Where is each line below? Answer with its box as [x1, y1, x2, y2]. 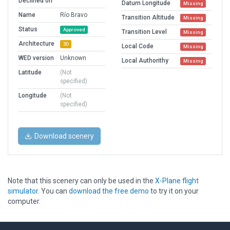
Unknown [60, 54, 86, 62]
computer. [8, 197, 41, 206]
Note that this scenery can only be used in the [8, 177, 155, 185]
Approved [63, 27, 85, 33]
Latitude [18, 69, 42, 76]
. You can [38, 187, 69, 196]
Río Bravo [60, 11, 87, 19]
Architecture [18, 40, 54, 48]
